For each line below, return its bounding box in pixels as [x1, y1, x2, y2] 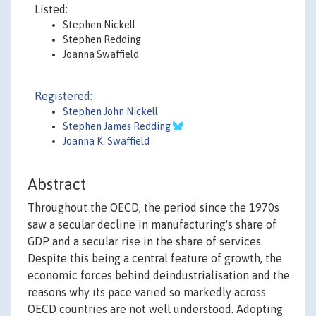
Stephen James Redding [63, 121, 173, 132]
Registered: [35, 90, 92, 102]
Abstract [28, 175, 86, 194]
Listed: [35, 3, 68, 16]
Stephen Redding [63, 34, 141, 45]
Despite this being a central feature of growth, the [28, 252, 282, 265]
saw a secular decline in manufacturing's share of [28, 218, 276, 231]
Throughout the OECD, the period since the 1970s [28, 201, 279, 214]
